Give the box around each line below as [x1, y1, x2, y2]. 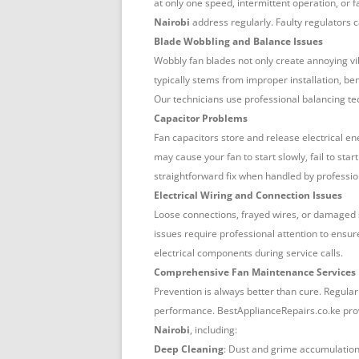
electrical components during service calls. [154, 246, 343, 260]
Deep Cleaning [154, 342, 224, 357]
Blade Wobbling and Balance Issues [154, 34, 323, 49]
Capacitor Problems [154, 111, 248, 126]
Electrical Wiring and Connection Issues [154, 188, 342, 203]
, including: [190, 323, 237, 337]
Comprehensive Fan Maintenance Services [154, 265, 356, 280]
